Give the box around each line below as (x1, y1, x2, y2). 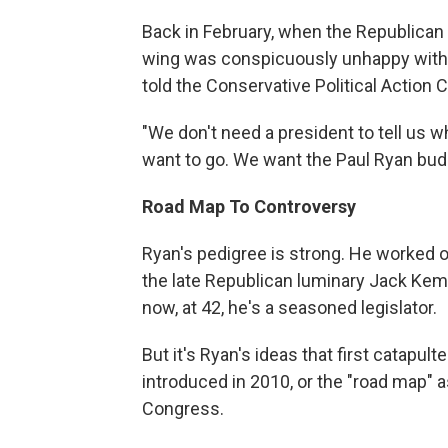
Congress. (142, 397, 224, 419)
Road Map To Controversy (142, 195, 356, 217)
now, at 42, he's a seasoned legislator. (142, 296, 437, 318)
